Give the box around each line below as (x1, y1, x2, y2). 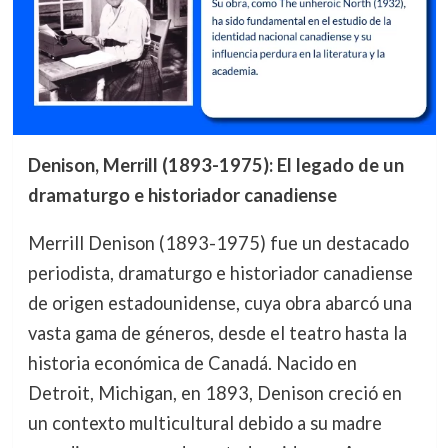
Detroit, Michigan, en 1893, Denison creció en (27, 381, 402, 404)
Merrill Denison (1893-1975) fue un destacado (27, 231, 409, 254)
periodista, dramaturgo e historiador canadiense (27, 261, 413, 284)
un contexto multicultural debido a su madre (27, 411, 382, 434)
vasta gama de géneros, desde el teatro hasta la (27, 321, 407, 344)
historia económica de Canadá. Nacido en (27, 351, 357, 374)
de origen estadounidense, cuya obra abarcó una (27, 291, 412, 314)
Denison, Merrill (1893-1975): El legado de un (27, 153, 404, 176)
